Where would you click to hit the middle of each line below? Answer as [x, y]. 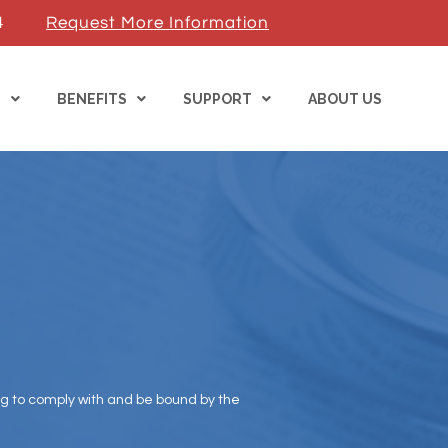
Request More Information [157, 23]
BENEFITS [91, 98]
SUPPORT [217, 98]
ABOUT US [344, 98]
